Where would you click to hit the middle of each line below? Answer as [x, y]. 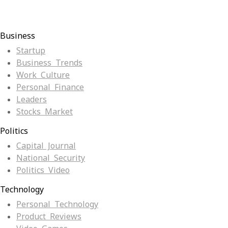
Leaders [32, 100]
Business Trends [49, 63]
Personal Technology [57, 205]
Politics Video [43, 170]
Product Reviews [49, 217]
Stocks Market [45, 112]
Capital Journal [46, 146]
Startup [31, 51]
